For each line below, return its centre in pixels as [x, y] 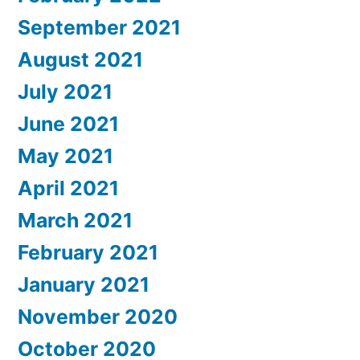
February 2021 [88, 253]
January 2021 [84, 285]
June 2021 [68, 124]
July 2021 [65, 92]
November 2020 [98, 317]
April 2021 [68, 188]
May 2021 [65, 156]
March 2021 [75, 221]
